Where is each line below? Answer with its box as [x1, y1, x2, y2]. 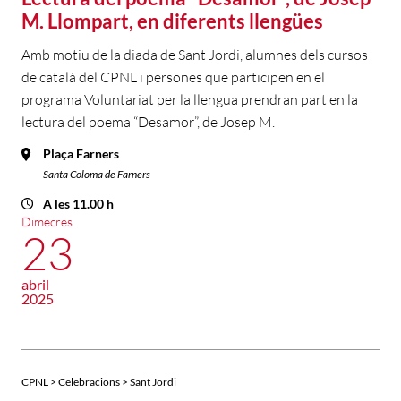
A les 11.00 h [43, 196, 114, 212]
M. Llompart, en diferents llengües [21, 9, 323, 34]
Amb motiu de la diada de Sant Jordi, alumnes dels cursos [21, 46, 368, 64]
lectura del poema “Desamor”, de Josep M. [21, 113, 275, 132]
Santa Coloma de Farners [43, 167, 150, 182]
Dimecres [21, 214, 73, 230]
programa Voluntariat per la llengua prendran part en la [21, 90, 358, 109]
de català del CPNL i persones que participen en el [21, 68, 325, 87]
